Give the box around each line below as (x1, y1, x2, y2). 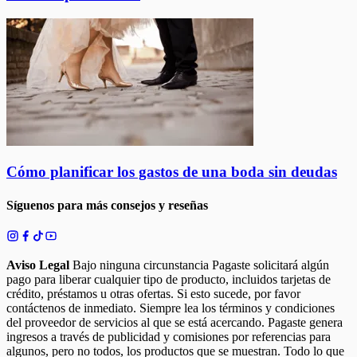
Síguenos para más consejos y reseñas (6, 198, 208, 212)
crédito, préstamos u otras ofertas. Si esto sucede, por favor (6, 286, 300, 300)
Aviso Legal (6, 257, 69, 272)
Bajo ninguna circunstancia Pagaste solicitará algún (69, 257, 329, 272)
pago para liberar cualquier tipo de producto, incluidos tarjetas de (6, 272, 331, 286)
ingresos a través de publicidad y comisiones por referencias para (6, 329, 331, 343)
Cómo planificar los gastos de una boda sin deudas (6, 163, 337, 181)
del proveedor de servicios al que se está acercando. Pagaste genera (6, 315, 343, 329)
